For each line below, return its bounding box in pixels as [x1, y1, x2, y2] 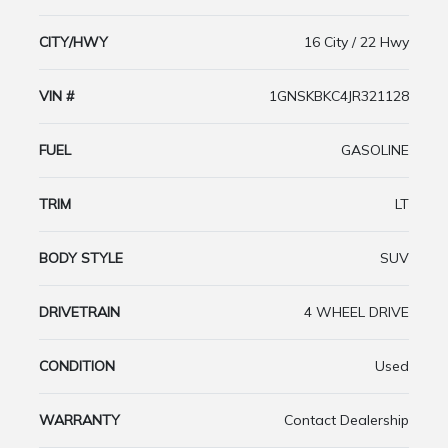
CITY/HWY [39, 33, 108, 52]
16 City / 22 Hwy [304, 33, 409, 52]
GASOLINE [341, 141, 409, 160]
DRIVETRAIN [39, 303, 120, 322]
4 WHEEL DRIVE [304, 303, 409, 322]
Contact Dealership [284, 411, 409, 430]
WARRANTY [39, 411, 120, 430]
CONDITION [39, 357, 115, 376]
